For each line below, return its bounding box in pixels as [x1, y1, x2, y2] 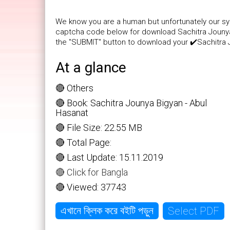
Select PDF [168, 204, 219, 217]
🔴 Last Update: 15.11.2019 [55, 151, 163, 163]
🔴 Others [55, 82, 93, 93]
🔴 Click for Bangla [55, 166, 128, 178]
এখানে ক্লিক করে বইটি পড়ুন [61, 205, 154, 217]
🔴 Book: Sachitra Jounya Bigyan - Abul [55, 97, 207, 108]
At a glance [55, 59, 126, 76]
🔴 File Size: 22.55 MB [55, 122, 142, 133]
